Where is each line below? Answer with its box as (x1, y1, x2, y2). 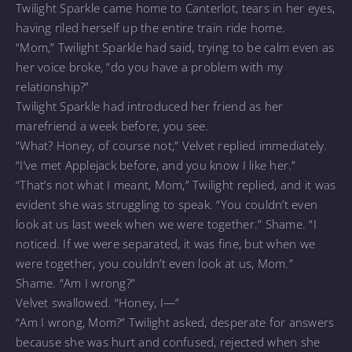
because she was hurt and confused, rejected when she (16, 333, 321, 350)
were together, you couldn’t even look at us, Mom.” (16, 255, 293, 271)
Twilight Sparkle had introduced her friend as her (16, 97, 284, 114)
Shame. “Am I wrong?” (16, 274, 139, 291)
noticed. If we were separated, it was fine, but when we (16, 235, 316, 251)
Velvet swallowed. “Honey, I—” (16, 294, 183, 310)
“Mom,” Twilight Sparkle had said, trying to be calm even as (16, 38, 335, 55)
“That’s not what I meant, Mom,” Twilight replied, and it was (16, 176, 336, 192)
